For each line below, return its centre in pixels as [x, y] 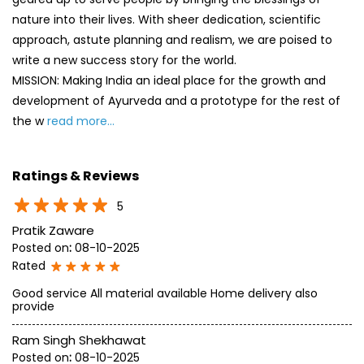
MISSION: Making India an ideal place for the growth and [169, 80]
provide [33, 307]
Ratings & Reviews [76, 175]
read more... [81, 121]
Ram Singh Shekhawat [79, 340]
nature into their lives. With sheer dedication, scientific [167, 19]
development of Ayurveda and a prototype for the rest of [176, 100]
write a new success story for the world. [124, 60]
